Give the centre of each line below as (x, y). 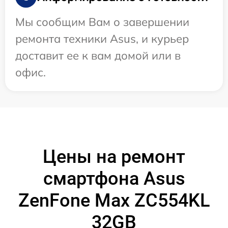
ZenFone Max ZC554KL (114, 201)
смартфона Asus (114, 179)
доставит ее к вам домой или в (98, 56)
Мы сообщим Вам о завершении (102, 22)
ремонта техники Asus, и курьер (102, 39)
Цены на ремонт (114, 157)
